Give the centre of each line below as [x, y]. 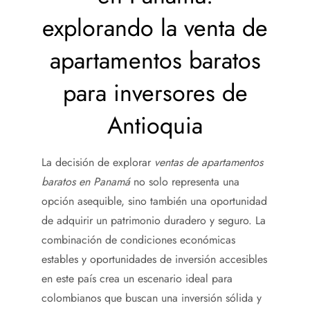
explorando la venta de [155, 28]
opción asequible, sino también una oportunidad [154, 201]
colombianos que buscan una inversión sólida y [152, 298]
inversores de [180, 93]
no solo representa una [185, 181]
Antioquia [155, 125]
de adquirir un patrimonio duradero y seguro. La [154, 220]
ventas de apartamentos [209, 162]
